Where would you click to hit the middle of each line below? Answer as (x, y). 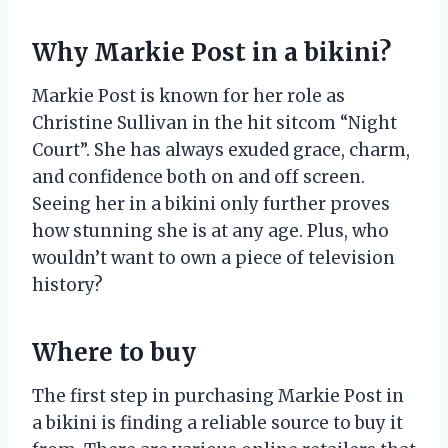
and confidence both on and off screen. (198, 176)
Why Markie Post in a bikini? (211, 52)
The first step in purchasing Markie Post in (218, 395)
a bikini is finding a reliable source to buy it (217, 422)
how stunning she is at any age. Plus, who (210, 230)
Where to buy (114, 352)
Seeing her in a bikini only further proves (211, 203)
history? (67, 284)
